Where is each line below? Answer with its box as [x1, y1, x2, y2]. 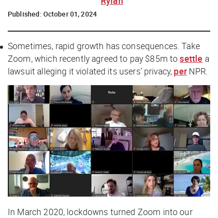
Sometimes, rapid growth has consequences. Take [8, 39, 200, 52]
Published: [8, 9, 43, 18]
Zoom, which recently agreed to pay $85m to [8, 52, 180, 64]
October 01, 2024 [43, 9, 97, 18]
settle [180, 52, 203, 64]
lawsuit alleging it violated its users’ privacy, [8, 65, 174, 77]
